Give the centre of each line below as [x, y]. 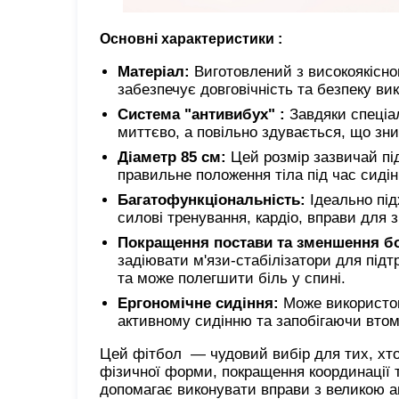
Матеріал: [154, 71]
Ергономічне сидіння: [198, 303]
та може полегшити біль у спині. [232, 278]
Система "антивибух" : [201, 114]
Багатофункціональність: [212, 199]
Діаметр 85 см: [172, 157]
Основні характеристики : [191, 38]
